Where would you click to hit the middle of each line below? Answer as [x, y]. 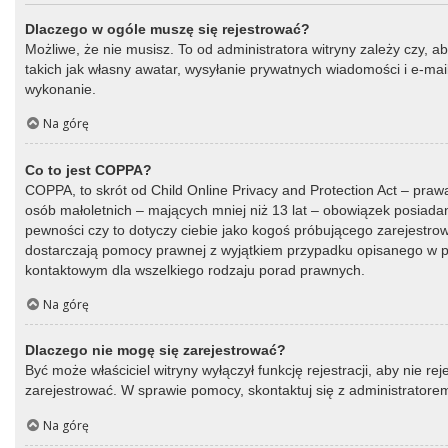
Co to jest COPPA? [88, 169]
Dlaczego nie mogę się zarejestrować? [155, 350]
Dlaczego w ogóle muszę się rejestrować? [167, 29]
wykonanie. [60, 89]
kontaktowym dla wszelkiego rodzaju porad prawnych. [195, 269]
